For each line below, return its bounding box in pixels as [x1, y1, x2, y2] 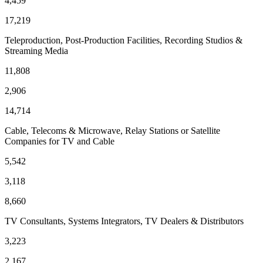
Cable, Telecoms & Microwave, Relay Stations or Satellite [5, 125, 220, 136]
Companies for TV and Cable [5, 136, 114, 146]
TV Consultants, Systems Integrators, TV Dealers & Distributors [5, 215, 244, 226]
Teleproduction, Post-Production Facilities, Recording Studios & [5, 35, 242, 45]
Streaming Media [5, 45, 68, 56]
